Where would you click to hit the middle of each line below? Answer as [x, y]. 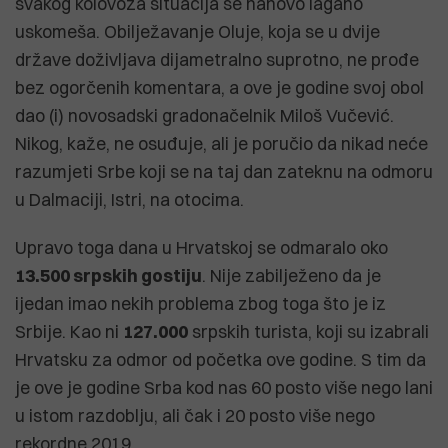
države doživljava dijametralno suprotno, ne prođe [217, 59]
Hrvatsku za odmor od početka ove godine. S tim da [220, 359]
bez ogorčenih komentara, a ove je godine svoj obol [219, 87]
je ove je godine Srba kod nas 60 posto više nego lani [224, 387]
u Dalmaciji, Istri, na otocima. [129, 199]
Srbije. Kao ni [69, 331]
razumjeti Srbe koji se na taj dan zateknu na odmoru [224, 171]
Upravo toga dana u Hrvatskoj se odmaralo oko [201, 247]
